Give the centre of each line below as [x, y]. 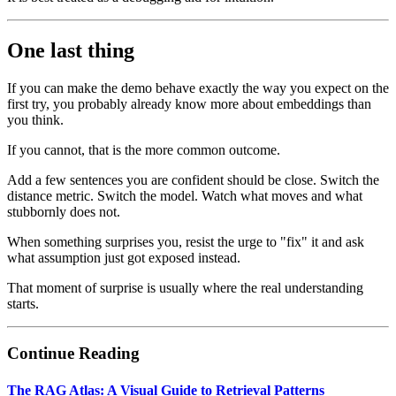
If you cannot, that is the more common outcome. [144, 149]
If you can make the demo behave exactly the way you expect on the [198, 88]
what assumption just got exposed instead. [124, 257]
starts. [23, 303]
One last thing [71, 50]
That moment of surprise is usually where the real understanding [185, 287]
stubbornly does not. [64, 211]
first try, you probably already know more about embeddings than [189, 103]
